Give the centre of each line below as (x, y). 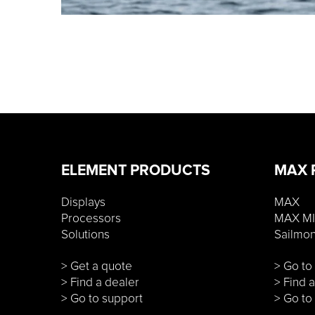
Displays (83, 203)
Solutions (85, 235)
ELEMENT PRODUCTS (136, 171)
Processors (91, 219)
